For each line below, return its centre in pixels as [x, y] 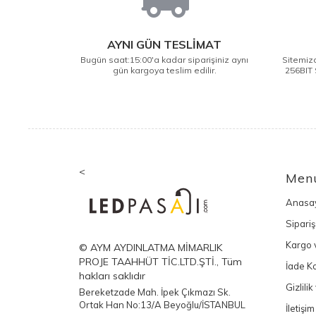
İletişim [300, 308]
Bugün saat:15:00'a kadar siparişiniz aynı [165, 60]
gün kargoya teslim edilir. [164, 70]
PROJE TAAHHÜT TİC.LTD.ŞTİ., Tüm [160, 262]
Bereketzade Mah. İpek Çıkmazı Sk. [155, 292]
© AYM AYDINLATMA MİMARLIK [151, 248]
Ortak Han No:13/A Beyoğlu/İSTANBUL [162, 305]
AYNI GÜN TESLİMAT [165, 44]
